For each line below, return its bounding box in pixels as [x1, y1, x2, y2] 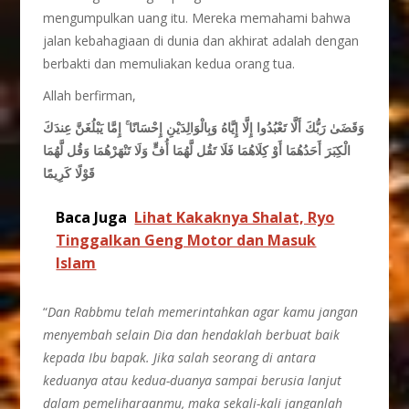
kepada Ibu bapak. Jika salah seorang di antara [43, 349, 317, 366]
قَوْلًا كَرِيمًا [43, 164, 96, 182]
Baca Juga [56, 207, 128, 227]
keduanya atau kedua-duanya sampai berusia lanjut [43, 372, 342, 389]
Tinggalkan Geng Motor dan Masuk [56, 230, 317, 250]
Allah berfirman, [43, 87, 137, 104]
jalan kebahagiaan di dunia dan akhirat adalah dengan [43, 32, 360, 49]
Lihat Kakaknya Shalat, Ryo [134, 207, 335, 227]
